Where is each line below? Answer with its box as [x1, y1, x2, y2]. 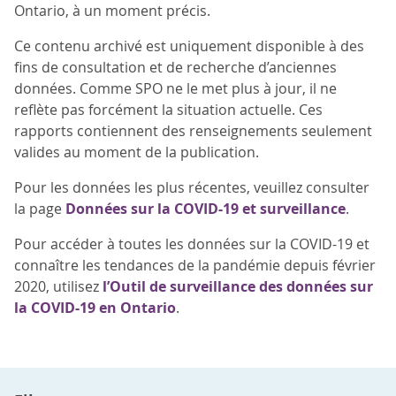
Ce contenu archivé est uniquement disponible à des [14, 36, 364, 56]
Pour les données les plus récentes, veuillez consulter [14, 178, 369, 197]
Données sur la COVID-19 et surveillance [65, 199, 346, 218]
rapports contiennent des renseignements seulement [14, 121, 372, 141]
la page [14, 199, 65, 218]
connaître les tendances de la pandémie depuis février [14, 255, 376, 275]
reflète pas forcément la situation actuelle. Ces [14, 100, 323, 119]
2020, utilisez [14, 277, 103, 296]
